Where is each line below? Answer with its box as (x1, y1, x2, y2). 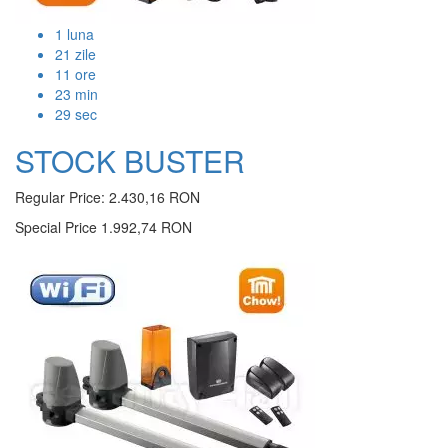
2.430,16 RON (109, 187, 200, 208)
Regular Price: (15, 187, 105, 208)
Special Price (15, 217, 97, 238)
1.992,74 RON (101, 217, 192, 238)
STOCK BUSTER (15, 139, 245, 183)
